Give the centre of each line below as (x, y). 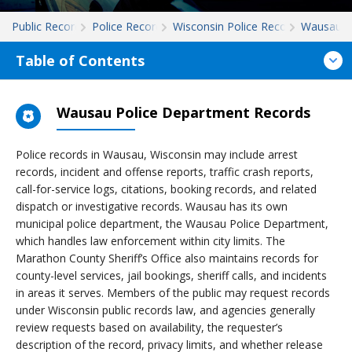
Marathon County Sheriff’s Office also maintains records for (167, 258)
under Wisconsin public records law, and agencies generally (165, 310)
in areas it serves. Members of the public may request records (173, 293)
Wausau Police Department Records (183, 112)
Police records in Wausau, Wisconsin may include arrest (157, 154)
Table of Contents (80, 60)
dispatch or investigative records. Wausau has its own (152, 206)
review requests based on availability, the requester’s (149, 327)
